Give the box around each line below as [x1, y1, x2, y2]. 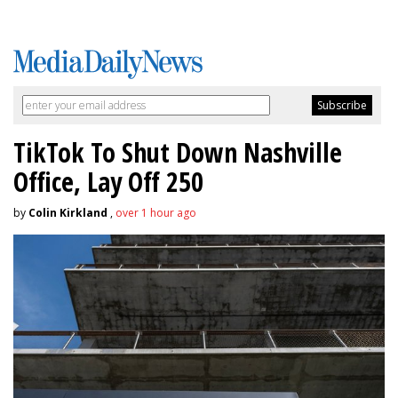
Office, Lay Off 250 [13, 163, 203, 201]
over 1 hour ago [115, 205, 196, 221]
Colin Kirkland [28, 205, 107, 221]
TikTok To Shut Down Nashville [13, 134, 342, 171]
